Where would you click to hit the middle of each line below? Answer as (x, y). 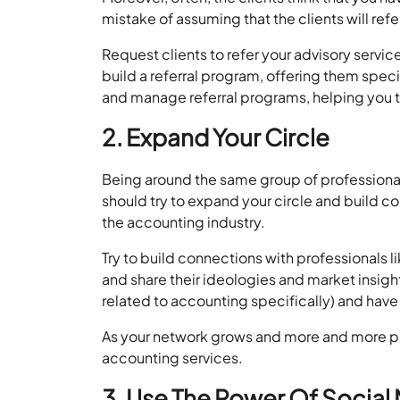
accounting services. (173, 357)
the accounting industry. (184, 221)
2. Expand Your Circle (216, 137)
